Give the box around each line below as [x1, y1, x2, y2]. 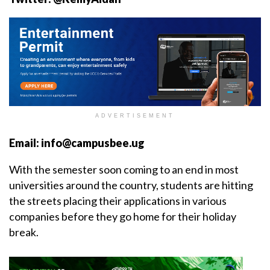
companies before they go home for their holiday [9, 210, 236, 224]
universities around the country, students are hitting [9, 178, 253, 192]
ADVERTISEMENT [95, 113, 175, 119]
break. [9, 225, 39, 239]
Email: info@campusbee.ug [9, 136, 145, 150]
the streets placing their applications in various [9, 194, 227, 208]
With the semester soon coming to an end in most [9, 163, 239, 177]
